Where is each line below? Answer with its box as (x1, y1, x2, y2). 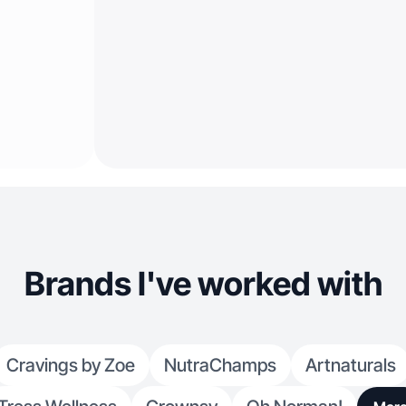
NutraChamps (164, 354, 276, 376)
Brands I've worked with (24, 264, 382, 304)
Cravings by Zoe (6, 354, 135, 376)
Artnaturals (305, 354, 396, 376)
